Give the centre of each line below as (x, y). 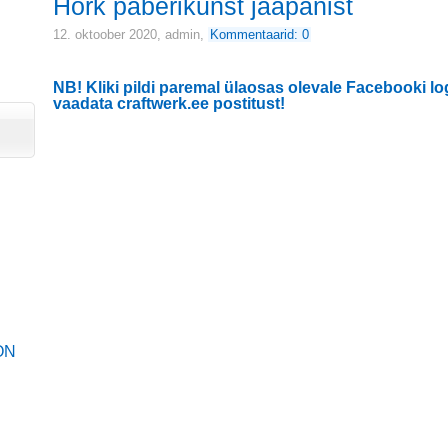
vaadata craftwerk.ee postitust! (169, 103)
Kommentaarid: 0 (259, 34)
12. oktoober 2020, (109, 34)
